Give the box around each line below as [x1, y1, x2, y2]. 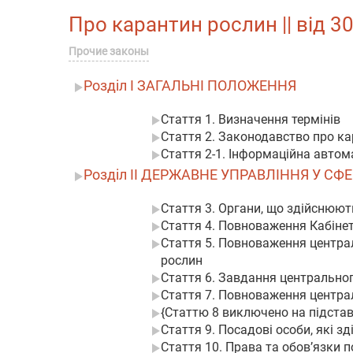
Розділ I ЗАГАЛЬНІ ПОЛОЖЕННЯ [84, 77, 296, 94]
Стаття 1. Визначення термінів [161, 112, 340, 127]
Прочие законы [69, 45, 149, 58]
